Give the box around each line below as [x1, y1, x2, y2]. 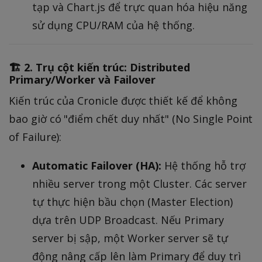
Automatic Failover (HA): [32, 158, 161, 173]
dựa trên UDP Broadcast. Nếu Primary [32, 212, 224, 227]
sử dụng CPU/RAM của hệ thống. [32, 18, 195, 33]
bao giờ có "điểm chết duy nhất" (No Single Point [9, 111, 253, 126]
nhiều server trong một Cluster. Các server [32, 176, 247, 191]
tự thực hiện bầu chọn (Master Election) [32, 194, 233, 209]
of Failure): [9, 129, 62, 144]
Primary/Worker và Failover [9, 71, 156, 87]
